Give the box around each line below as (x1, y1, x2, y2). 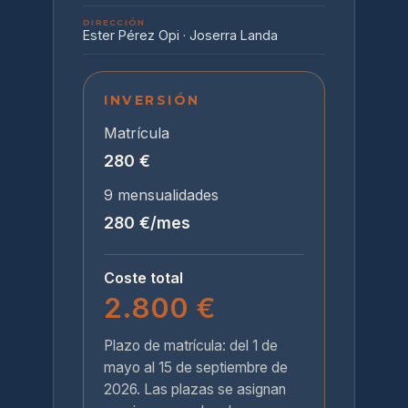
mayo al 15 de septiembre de (104, 359, 288, 376)
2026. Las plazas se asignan (104, 381, 286, 398)
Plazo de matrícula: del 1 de (104, 337, 278, 354)
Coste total (104, 269, 183, 287)
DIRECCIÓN (83, 17, 146, 27)
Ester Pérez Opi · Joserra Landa (83, 27, 278, 43)
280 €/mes (104, 213, 190, 232)
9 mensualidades (104, 186, 219, 204)
